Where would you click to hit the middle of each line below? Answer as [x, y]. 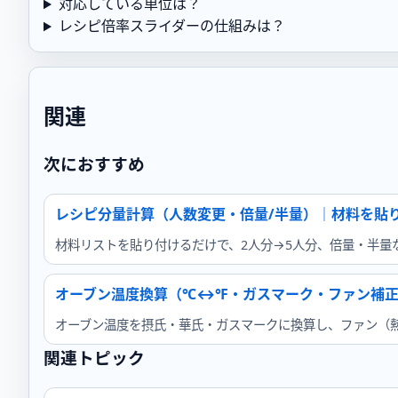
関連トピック [94, 357]
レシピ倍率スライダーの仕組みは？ [171, 26]
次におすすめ [94, 164]
